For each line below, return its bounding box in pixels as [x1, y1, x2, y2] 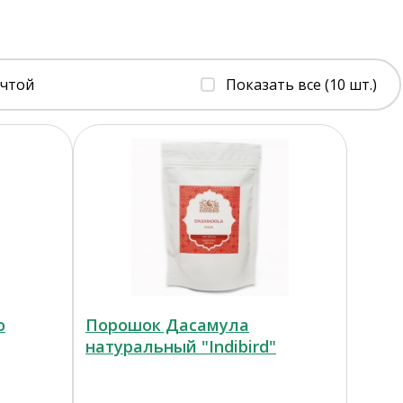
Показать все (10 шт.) [225, 75, 377, 94]
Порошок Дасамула [85, 314, 249, 336]
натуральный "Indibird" [85, 336, 276, 357]
